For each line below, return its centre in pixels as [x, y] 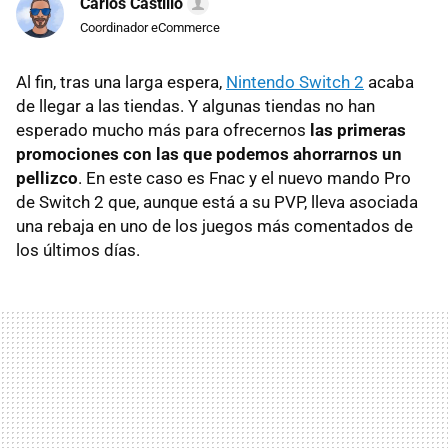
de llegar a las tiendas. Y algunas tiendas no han [195, 106]
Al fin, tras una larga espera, [121, 82]
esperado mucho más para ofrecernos [163, 130]
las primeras [358, 130]
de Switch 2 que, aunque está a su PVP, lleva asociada [217, 202]
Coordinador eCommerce [150, 28]
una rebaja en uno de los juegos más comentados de [214, 226]
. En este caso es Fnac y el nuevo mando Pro [244, 178]
